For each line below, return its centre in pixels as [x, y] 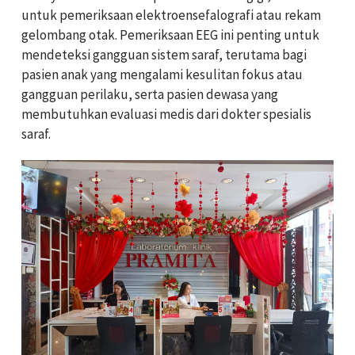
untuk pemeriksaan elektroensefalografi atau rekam [171, 15]
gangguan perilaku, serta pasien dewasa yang [150, 94]
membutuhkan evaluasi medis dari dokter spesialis [166, 114]
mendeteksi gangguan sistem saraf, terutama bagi [164, 54]
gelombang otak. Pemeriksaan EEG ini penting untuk [170, 34]
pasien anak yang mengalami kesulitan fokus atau [162, 74]
